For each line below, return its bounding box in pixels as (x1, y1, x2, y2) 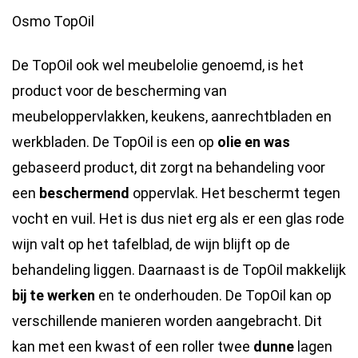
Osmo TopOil (12, 12, 94, 30)
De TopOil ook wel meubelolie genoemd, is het (12, 57, 304, 74)
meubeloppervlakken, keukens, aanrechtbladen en (12, 108, 332, 125)
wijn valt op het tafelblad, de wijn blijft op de (12, 236, 290, 253)
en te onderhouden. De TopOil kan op (95, 287, 332, 304)
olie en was (217, 133, 290, 150)
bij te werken (12, 287, 95, 304)
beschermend (39, 185, 129, 201)
